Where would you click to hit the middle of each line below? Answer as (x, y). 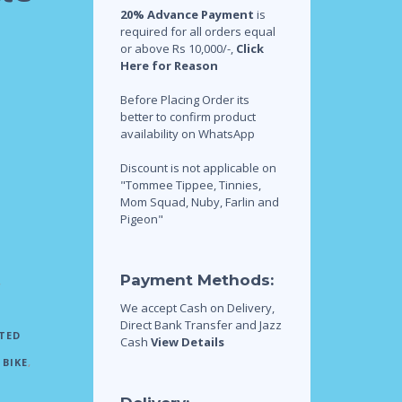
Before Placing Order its (184, 100)
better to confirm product (188, 117)
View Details (187, 342)
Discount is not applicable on (198, 168)
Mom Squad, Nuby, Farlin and (199, 202)
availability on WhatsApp (187, 134)
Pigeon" (141, 219)
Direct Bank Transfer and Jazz (201, 325)
